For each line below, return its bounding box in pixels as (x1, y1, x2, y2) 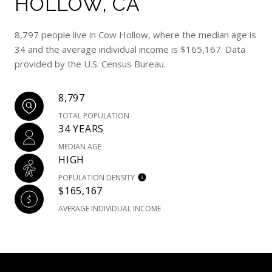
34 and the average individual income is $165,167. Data (15, 43, 245, 56)
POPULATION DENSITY (58, 172, 135, 183)
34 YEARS (58, 122, 104, 136)
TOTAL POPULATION (58, 110, 129, 121)
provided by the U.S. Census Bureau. (15, 58, 166, 70)
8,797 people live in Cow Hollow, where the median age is (15, 29, 256, 41)
